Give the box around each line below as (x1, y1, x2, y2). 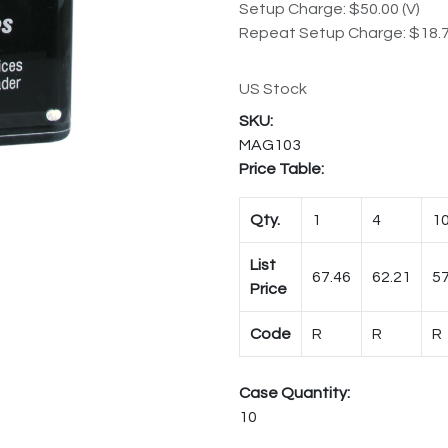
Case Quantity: (239, 385, 350, 402)
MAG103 (239, 137, 301, 154)
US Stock (239, 81, 307, 98)
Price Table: (239, 161, 324, 178)
